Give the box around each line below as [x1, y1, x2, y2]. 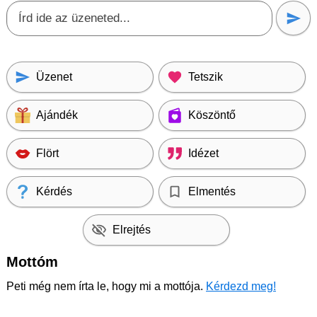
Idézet [188, 147, 219, 159]
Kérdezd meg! [206, 280, 276, 292]
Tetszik [188, 71, 223, 83]
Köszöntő [188, 109, 236, 121]
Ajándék [36, 109, 78, 121]
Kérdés [36, 185, 72, 197]
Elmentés [188, 185, 236, 197]
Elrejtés [112, 224, 151, 236]
